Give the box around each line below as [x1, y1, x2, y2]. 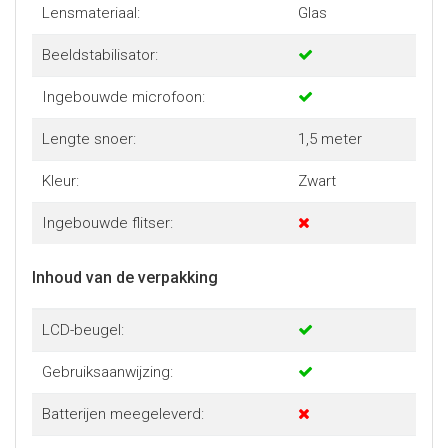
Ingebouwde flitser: [41, 214, 173, 232]
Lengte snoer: [41, 130, 136, 148]
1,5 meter [297, 130, 362, 148]
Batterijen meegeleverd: [41, 405, 204, 423]
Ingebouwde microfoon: [41, 88, 205, 106]
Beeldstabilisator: [41, 46, 158, 64]
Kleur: [41, 172, 79, 190]
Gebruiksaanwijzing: [41, 363, 173, 381]
